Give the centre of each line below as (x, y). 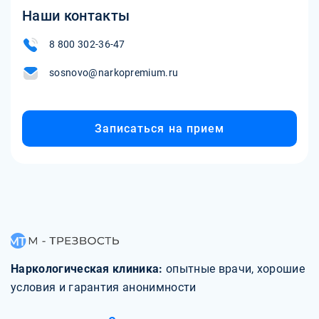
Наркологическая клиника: (88, 269)
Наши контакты (76, 15)
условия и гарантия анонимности (104, 288)
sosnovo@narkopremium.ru (114, 72)
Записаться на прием (159, 129)
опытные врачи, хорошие (236, 269)
